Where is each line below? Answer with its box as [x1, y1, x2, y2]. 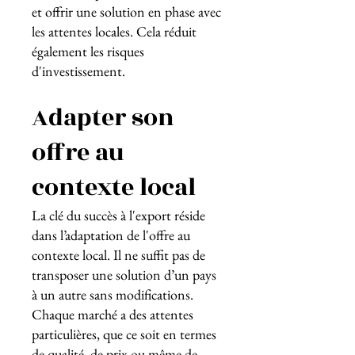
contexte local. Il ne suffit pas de [32, 246, 205, 264]
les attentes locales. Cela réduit [32, 22, 197, 40]
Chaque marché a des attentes [32, 305, 193, 323]
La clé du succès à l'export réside [32, 206, 205, 224]
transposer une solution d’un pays [32, 265, 216, 284]
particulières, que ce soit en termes [32, 325, 216, 343]
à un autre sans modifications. [32, 285, 193, 303]
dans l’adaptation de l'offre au [32, 226, 190, 244]
